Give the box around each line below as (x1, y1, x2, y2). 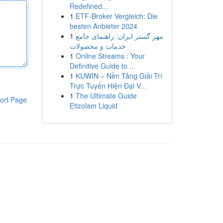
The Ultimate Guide (75, 91, 137, 101)
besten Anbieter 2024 (69, 21, 137, 31)
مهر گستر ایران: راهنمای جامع (75, 31, 163, 41)
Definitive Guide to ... (69, 61, 135, 71)
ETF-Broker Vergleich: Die (75, 11, 158, 21)
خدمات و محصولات (69, 41, 126, 51)
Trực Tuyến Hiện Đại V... (69, 81, 146, 91)
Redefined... (69, 1, 108, 11)
